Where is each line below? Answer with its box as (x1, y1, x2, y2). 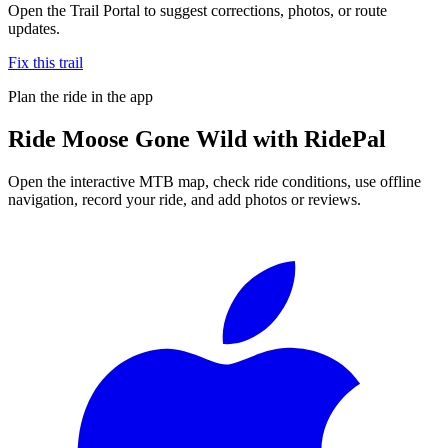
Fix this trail (8, 53, 83, 71)
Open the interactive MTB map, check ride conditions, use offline (8, 172, 421, 190)
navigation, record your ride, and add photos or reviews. (8, 190, 361, 208)
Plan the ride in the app (8, 87, 153, 105)
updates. (8, 19, 60, 37)
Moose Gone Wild (62, 125, 247, 152)
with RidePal (247, 125, 386, 152)
